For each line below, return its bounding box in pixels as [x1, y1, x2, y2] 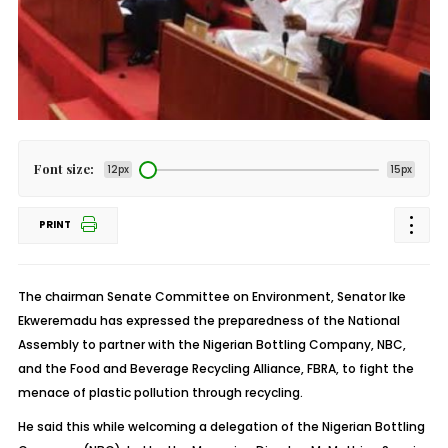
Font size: [33, 160, 94, 177]
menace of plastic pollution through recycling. [17, 384, 303, 401]
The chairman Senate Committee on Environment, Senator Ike [17, 288, 406, 305]
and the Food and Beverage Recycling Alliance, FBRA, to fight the [17, 360, 414, 377]
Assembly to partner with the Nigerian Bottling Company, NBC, [17, 336, 406, 353]
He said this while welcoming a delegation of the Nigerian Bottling [17, 418, 425, 435]
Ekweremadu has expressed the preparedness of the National [17, 312, 400, 329]
